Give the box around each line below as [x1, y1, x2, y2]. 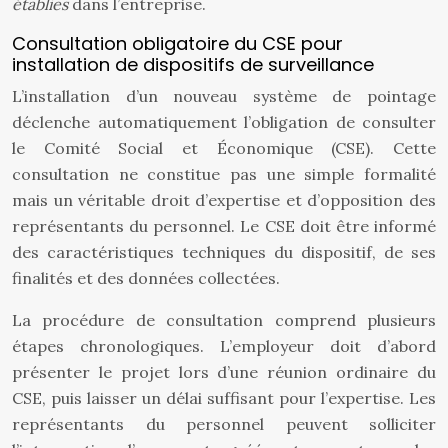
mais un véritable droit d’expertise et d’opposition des [12, 190, 436, 210]
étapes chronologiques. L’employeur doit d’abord [12, 336, 436, 356]
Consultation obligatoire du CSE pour [12, 31, 343, 56]
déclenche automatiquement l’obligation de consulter [12, 112, 436, 132]
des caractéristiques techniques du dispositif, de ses [12, 242, 436, 262]
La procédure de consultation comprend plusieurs [12, 310, 436, 330]
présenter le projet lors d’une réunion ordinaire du [12, 362, 436, 382]
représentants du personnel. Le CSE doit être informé [12, 216, 436, 236]
